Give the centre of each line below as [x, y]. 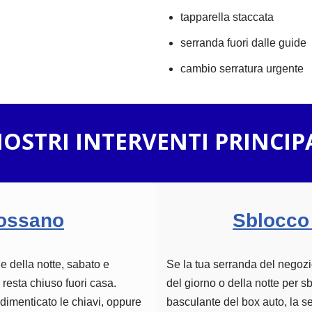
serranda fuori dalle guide [243, 43]
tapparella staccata [227, 17]
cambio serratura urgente [242, 69]
